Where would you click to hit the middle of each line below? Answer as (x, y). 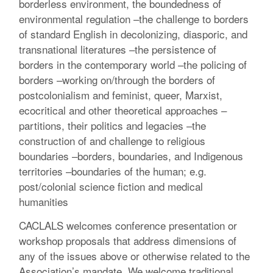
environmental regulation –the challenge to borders (134, 19)
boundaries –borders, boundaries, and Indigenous (131, 156)
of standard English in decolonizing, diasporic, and (133, 34)
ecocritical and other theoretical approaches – (123, 110)
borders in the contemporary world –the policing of (133, 65)
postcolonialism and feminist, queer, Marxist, (121, 95)
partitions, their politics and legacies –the (113, 126)
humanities (44, 202)
